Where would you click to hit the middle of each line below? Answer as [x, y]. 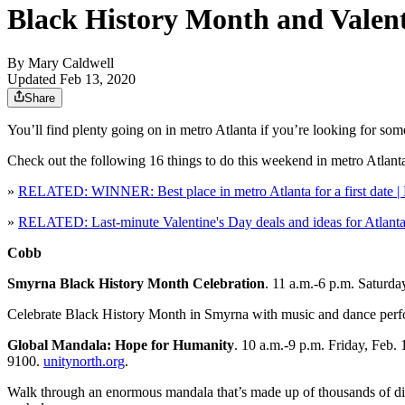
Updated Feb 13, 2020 [71, 80]
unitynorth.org [84, 362]
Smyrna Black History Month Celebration [136, 284]
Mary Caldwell [71, 63]
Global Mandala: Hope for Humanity [121, 345]
